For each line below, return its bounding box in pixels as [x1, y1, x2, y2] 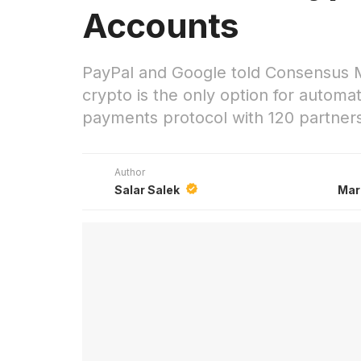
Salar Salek [114, 182, 182, 197]
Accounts [82, 5, 239, 46]
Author [114, 165, 145, 178]
